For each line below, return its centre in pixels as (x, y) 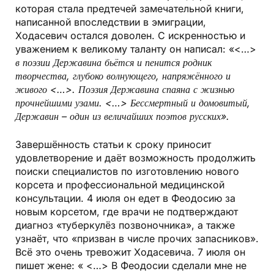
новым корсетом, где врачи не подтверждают (127, 212)
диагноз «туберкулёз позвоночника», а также (125, 225)
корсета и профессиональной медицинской (120, 185)
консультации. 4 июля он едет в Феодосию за (125, 198)
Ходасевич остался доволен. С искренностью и (130, 36)
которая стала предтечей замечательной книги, (130, 9)
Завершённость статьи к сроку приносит (113, 145)
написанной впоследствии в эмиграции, (111, 22)
